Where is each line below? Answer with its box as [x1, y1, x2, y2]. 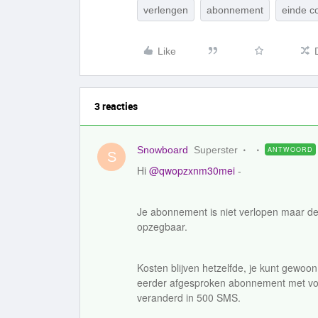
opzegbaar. [137, 219, 187, 234]
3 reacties [94, 99, 138, 113]
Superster [194, 144, 238, 155]
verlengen [143, 4, 188, 16]
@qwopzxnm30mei [149, 163, 235, 177]
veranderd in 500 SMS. [137, 290, 243, 305]
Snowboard [137, 144, 188, 155]
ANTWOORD [268, 145, 313, 154]
